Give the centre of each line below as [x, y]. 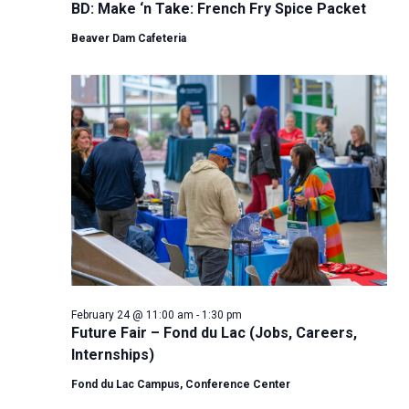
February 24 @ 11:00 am [132, 315]
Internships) [113, 354]
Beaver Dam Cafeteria [129, 38]
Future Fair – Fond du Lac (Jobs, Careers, [214, 332]
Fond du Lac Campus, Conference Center [181, 384]
